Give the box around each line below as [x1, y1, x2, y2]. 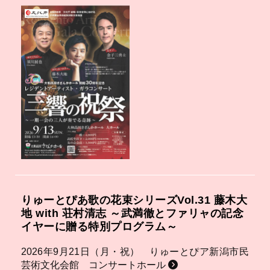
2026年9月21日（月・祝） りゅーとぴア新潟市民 [21, 246, 249, 257]
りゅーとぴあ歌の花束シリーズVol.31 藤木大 [21, 193, 247, 206]
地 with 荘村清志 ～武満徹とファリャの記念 [21, 207, 243, 219]
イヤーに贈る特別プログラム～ [21, 220, 177, 233]
